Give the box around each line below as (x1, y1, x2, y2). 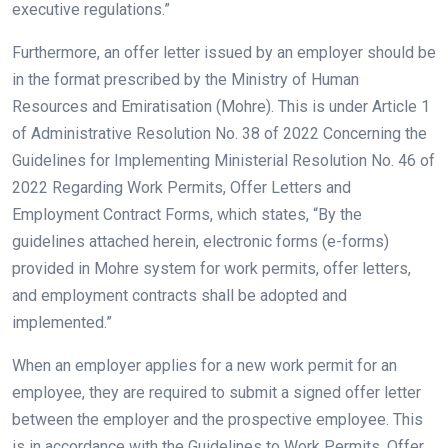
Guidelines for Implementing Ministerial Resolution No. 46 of (12, 151, 435, 170)
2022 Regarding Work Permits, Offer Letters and (12, 178, 351, 197)
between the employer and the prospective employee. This (12, 410, 423, 429)
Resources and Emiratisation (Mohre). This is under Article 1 (12, 97, 430, 116)
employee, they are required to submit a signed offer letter (12, 383, 421, 402)
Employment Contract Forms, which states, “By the (12, 205, 362, 224)
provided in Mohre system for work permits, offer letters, (12, 259, 411, 278)
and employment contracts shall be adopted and (12, 286, 347, 305)
